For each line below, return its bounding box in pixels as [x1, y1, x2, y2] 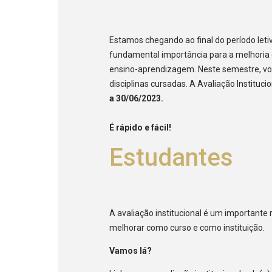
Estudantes [109, 143, 234, 172]
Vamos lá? [109, 245, 152, 256]
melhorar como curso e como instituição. [109, 222, 271, 233]
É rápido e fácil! [109, 122, 175, 132]
